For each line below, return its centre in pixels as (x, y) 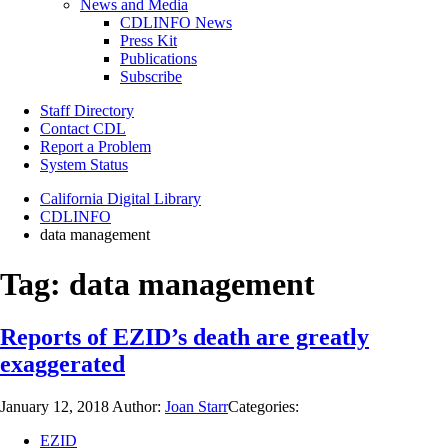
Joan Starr (196, 407)
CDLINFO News (176, 23)
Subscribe (151, 77)
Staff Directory (87, 111)
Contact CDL (83, 129)
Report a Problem (95, 147)
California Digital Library (120, 199)
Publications (158, 59)
